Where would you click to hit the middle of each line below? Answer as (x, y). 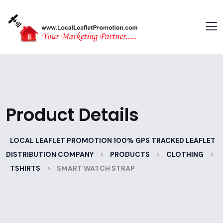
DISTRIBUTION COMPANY (50, 154)
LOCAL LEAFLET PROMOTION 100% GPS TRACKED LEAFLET (113, 140)
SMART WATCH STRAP (96, 168)
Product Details (72, 114)
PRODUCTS (130, 154)
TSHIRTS (25, 168)
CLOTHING (185, 154)
